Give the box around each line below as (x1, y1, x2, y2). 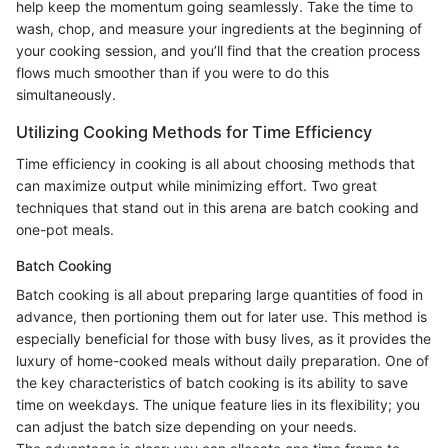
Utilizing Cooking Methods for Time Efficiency (16, 122, 372, 142)
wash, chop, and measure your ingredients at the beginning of (16, 20, 422, 37)
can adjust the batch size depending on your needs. (16, 418, 357, 436)
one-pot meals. (16, 221, 114, 239)
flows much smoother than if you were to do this (16, 64, 329, 81)
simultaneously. (16, 86, 116, 103)
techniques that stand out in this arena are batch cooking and (16, 199, 419, 217)
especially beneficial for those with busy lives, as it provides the (16, 330, 431, 348)
